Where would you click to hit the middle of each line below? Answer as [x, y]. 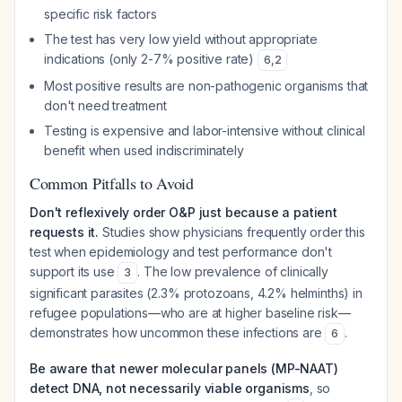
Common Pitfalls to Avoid [112, 183]
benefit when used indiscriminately [144, 150]
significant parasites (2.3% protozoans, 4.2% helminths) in [196, 293]
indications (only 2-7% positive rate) [151, 59]
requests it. [65, 232]
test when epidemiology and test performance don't [181, 252]
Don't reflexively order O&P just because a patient [184, 212]
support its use [74, 271]
